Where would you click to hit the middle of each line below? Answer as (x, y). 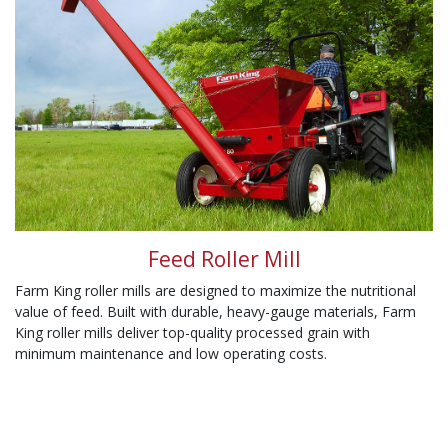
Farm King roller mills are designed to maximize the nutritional (215, 291)
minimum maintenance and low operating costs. (171, 354)
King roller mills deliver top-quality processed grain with (192, 333)
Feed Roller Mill (224, 259)
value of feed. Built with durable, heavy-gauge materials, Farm (215, 312)
